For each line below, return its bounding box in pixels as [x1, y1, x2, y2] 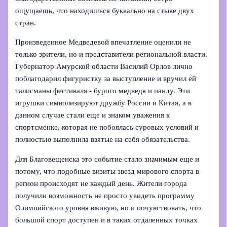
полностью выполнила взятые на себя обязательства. [15, 135, 191, 144]
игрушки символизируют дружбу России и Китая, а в [15, 99, 192, 107]
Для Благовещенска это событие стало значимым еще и [15, 155, 200, 163]
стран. [15, 18, 36, 27]
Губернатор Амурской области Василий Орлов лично [15, 62, 193, 71]
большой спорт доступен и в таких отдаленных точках [15, 215, 198, 224]
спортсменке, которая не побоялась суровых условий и [15, 123, 199, 132]
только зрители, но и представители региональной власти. [15, 50, 208, 59]
